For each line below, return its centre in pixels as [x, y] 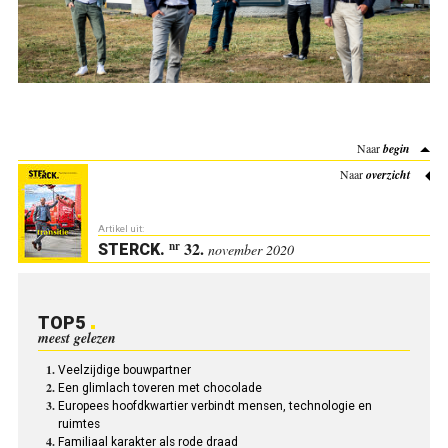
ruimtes [78, 424]
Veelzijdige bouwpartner [124, 370]
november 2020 [250, 250]
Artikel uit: [120, 229]
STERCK [128, 250]
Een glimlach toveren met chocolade [159, 388]
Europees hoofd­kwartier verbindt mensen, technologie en [214, 406]
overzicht [388, 174]
